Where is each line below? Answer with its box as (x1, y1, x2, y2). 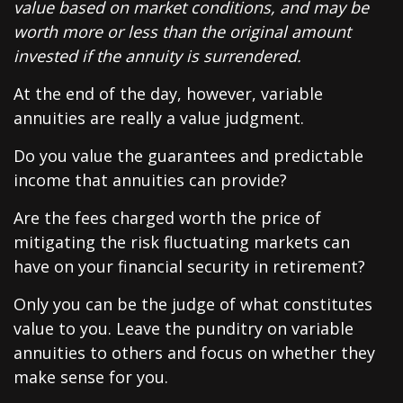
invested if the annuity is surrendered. (13, 45, 301, 67)
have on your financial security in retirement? (13, 255, 365, 277)
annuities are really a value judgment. (13, 107, 304, 129)
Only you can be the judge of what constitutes (13, 293, 372, 315)
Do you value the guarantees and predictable (13, 145, 363, 166)
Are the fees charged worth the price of (13, 207, 321, 228)
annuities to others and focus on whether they (13, 342, 375, 363)
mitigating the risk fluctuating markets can (13, 231, 350, 253)
